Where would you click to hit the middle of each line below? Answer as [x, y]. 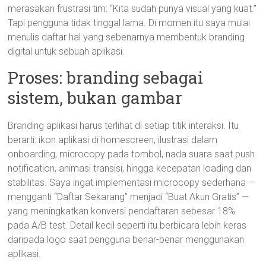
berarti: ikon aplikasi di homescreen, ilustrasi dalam [113, 140]
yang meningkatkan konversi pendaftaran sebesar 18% [122, 211]
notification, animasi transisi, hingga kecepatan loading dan [130, 168]
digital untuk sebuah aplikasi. [66, 51]
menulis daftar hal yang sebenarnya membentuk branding [126, 37]
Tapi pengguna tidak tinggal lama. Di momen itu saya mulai [129, 23]
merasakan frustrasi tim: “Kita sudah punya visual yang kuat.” [132, 9]
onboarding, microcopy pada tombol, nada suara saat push [132, 154]
